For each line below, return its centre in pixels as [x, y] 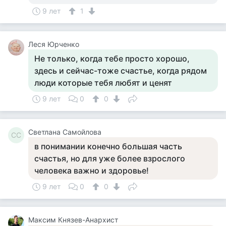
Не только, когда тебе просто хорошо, [112, 59]
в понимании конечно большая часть [108, 146]
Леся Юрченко [54, 44]
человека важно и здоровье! [92, 171]
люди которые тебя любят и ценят [103, 83]
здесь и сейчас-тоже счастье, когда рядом [121, 71]
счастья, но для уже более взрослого [110, 158]
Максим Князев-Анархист [73, 220]
